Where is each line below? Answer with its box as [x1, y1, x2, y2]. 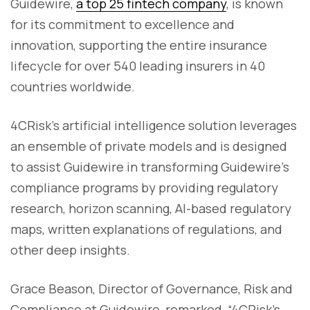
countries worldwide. [10, 77, 135, 95]
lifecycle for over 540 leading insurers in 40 [10, 57, 265, 74]
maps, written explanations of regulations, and [10, 220, 282, 237]
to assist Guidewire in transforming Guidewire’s [10, 158, 289, 175]
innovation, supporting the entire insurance [10, 36, 267, 53]
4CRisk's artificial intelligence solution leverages [10, 116, 297, 134]
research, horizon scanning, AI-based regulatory [10, 199, 291, 217]
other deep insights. [10, 241, 130, 258]
